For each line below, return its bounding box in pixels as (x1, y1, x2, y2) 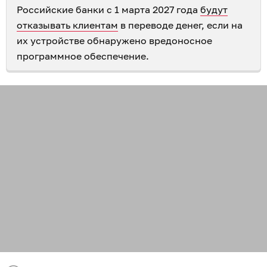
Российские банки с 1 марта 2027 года (17, 4, 200, 15)
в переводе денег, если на (118, 19, 243, 31)
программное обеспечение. (17, 50, 149, 62)
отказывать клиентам (17, 19, 118, 31)
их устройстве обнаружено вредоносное (17, 35, 212, 46)
